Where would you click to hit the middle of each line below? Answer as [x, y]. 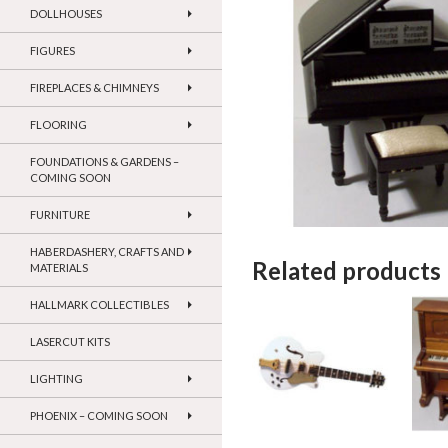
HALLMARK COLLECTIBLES [99, 305]
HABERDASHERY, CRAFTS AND [107, 252]
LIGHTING [56, 379]
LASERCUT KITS [70, 342]
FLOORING [58, 125]
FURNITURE [60, 215]
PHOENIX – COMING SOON [99, 416]
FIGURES [52, 51]
